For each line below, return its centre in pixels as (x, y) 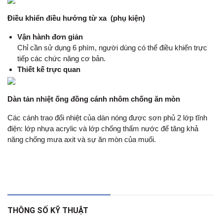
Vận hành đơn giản (50, 37)
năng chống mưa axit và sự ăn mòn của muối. (82, 139)
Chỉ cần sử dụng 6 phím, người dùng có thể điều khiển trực (112, 47)
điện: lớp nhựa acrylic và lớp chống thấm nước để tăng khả (103, 128)
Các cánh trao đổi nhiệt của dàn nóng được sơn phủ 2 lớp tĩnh (107, 117)
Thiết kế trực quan (49, 69)
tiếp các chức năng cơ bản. (61, 58)
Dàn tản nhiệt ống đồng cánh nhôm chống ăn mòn (94, 99)
